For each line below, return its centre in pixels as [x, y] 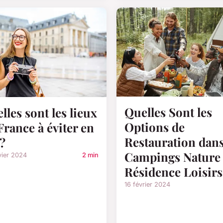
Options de [155, 127]
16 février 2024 [147, 185]
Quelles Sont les [168, 112]
